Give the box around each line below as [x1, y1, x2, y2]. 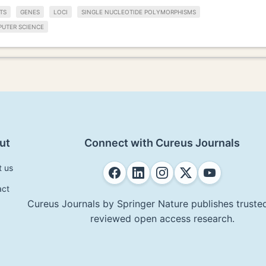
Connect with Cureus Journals [84, 136, 240, 149]
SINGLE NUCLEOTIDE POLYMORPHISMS [81, 8, 196, 16]
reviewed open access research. [90, 212, 235, 224]
